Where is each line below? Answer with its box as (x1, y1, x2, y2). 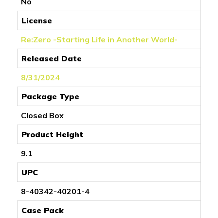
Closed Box (21, 110, 64, 120)
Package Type (21, 91, 79, 101)
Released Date (21, 53, 82, 63)
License (21, 15, 52, 25)
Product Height (21, 129, 83, 139)
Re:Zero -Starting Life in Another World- (21, 34, 178, 44)
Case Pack (21, 205, 64, 215)
